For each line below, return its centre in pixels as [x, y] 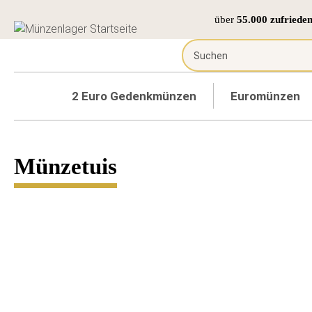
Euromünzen [265, 96]
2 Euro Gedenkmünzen [134, 96]
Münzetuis [65, 166]
